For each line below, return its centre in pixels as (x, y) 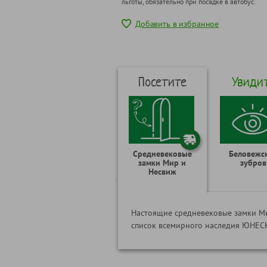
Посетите (162, 82)
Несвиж (162, 172)
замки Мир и (162, 163)
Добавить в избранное (177, 24)
